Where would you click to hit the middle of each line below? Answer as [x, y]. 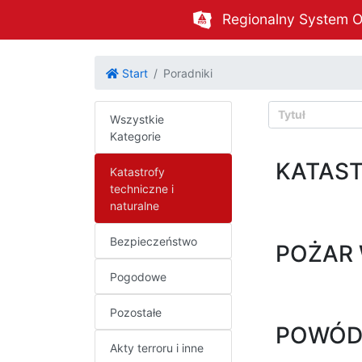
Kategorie [135, 136]
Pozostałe [135, 312]
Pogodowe [138, 276]
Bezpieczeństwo [153, 241]
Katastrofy [137, 171]
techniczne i [141, 188]
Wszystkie [137, 119]
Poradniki [188, 73]
